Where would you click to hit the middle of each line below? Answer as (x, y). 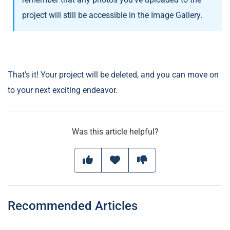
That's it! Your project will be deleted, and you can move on (113, 75)
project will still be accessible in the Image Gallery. (112, 15)
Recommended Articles (73, 206)
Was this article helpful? (115, 132)
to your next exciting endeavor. (63, 90)
